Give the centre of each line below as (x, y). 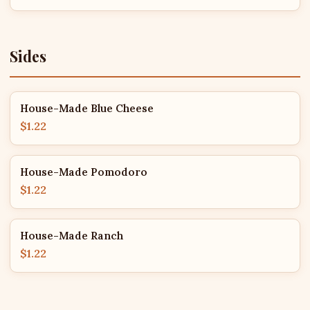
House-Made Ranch (72, 236)
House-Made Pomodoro (84, 172)
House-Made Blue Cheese (87, 108)
